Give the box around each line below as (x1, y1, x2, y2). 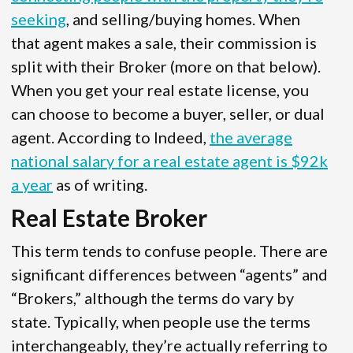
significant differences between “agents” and (11, 265, 328, 284)
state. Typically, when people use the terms (11, 312, 310, 332)
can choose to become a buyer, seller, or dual (11, 104, 325, 124)
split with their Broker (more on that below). (11, 57, 321, 76)
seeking (11, 9, 66, 29)
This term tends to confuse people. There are (11, 241, 328, 261)
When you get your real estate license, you (11, 80, 309, 100)
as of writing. (53, 175, 147, 195)
